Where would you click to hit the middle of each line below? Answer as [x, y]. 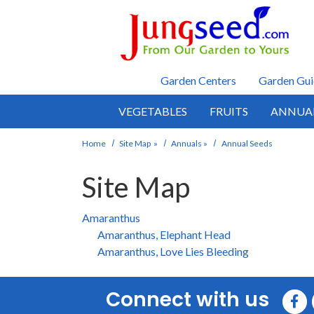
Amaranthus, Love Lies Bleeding [173, 251]
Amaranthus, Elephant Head [164, 234]
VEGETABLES [153, 111]
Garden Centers [198, 80]
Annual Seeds [247, 143]
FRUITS [229, 111]
